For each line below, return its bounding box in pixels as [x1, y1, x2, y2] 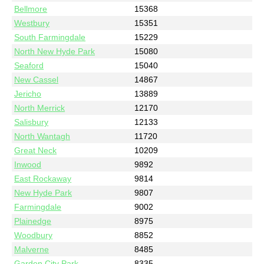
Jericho [14, 88, 42, 98]
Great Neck [14, 145, 57, 155]
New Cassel [14, 74, 59, 84]
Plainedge [14, 216, 52, 226]
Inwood [14, 159, 42, 169]
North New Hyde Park [14, 46, 95, 56]
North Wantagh [14, 131, 71, 141]
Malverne [14, 244, 49, 254]
